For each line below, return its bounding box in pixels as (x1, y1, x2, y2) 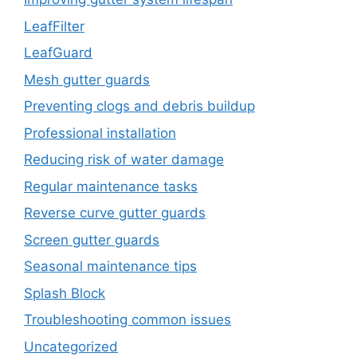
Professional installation (24, 124, 176, 141)
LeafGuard (24, 45, 92, 61)
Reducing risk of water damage (24, 151, 224, 168)
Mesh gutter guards (24, 71, 150, 88)
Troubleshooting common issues (24, 312, 231, 328)
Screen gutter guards (24, 231, 159, 248)
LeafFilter (24, 18, 84, 34)
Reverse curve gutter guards (24, 205, 206, 222)
